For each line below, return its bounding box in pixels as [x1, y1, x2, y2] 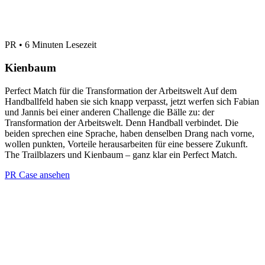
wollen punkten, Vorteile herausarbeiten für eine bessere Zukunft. [5, 138, 248, 149]
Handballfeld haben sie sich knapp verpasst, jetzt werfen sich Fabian [5, 96, 259, 106]
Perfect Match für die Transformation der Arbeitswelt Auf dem [5, 85, 237, 96]
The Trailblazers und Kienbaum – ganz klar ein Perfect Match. [5, 149, 237, 160]
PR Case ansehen [5, 169, 70, 180]
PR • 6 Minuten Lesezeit [5, 40, 96, 50]
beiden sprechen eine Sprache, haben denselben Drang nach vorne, [5, 128, 254, 138]
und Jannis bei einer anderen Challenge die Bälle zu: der [5, 106, 214, 117]
